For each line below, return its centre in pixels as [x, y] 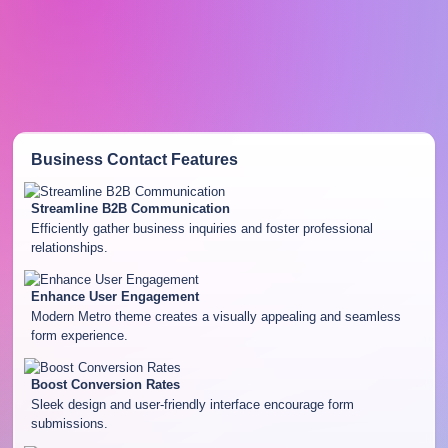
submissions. [69, 424]
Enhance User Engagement [114, 297]
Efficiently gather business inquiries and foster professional [201, 229]
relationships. [69, 248]
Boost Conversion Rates [105, 385]
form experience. [79, 336]
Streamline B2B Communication [130, 209]
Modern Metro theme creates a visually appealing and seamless [215, 317]
